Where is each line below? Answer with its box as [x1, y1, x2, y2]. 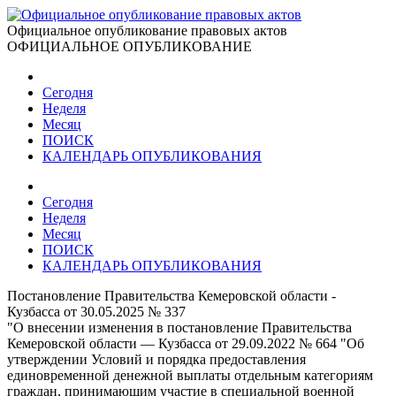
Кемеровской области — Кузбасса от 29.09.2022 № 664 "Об [7, 336, 364, 351]
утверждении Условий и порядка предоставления [7, 352, 306, 367]
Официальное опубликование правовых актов [7, 23, 287, 38]
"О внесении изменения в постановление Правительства [7, 320, 352, 335]
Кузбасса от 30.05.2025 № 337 [7, 304, 186, 319]
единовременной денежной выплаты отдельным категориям [7, 368, 373, 383]
